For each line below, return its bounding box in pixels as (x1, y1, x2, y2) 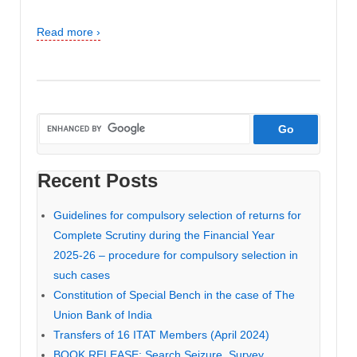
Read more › (37, 25, 100, 39)
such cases (53, 268, 110, 281)
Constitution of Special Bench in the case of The (53, 288, 295, 301)
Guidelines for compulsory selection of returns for (53, 208, 301, 222)
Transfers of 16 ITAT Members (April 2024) (53, 328, 269, 341)
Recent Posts (37, 169, 158, 191)
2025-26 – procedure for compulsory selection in (53, 248, 298, 261)
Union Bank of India (53, 308, 152, 321)
